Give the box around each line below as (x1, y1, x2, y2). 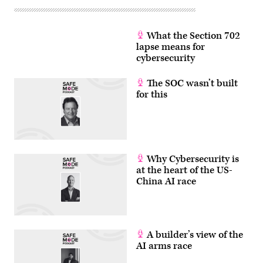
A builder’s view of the (144, 228, 243, 241)
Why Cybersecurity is (144, 152, 239, 166)
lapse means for (136, 40, 205, 53)
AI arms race (136, 239, 192, 252)
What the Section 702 (144, 29, 240, 42)
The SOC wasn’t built (144, 76, 238, 90)
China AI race (136, 174, 196, 188)
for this (136, 87, 167, 101)
